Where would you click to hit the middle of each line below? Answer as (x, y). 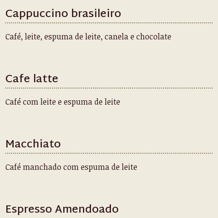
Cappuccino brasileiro (64, 15)
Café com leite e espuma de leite (63, 102)
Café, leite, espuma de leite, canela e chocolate (89, 36)
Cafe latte (32, 80)
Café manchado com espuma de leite (72, 167)
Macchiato (33, 145)
